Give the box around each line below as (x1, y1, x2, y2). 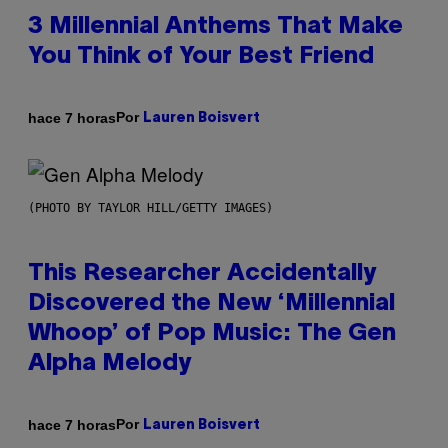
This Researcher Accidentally (28, 263, 376, 286)
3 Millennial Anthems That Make (28, 16, 403, 39)
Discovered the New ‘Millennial (28, 293, 395, 316)
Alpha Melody (28, 353, 191, 376)
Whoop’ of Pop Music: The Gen (28, 323, 396, 346)
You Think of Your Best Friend (28, 46, 374, 69)
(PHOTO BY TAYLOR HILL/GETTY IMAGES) (28, 201, 273, 216)
